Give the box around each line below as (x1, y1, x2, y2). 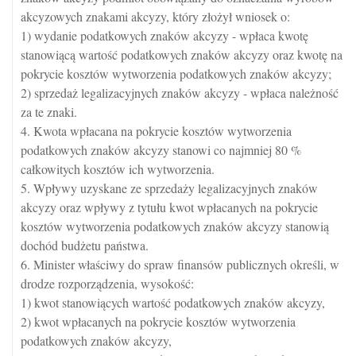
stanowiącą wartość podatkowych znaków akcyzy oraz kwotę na (21, 46, 342, 63)
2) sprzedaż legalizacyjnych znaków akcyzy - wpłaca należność (21, 84, 339, 101)
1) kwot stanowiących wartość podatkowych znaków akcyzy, (21, 294, 325, 311)
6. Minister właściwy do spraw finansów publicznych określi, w (21, 256, 339, 273)
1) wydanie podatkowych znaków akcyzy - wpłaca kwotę (21, 27, 308, 44)
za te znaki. (21, 103, 77, 120)
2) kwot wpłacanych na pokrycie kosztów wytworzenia (21, 313, 296, 330)
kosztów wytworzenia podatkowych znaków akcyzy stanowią (21, 218, 329, 234)
